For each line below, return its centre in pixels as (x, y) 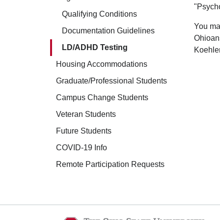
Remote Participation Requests (110, 164)
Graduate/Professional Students (111, 81)
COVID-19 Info (82, 148)
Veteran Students (86, 114)
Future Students (84, 131)
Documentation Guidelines (108, 31)
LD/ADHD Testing (95, 47)
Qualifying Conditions (99, 14)
